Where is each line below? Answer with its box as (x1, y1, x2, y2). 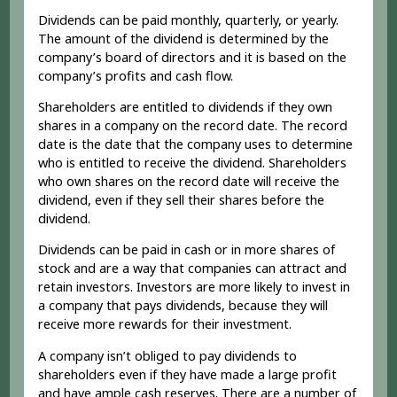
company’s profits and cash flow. (38, 66, 234, 84)
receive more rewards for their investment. (38, 315, 292, 333)
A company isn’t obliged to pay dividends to (38, 346, 298, 364)
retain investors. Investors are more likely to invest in (38, 278, 351, 296)
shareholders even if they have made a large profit (38, 365, 338, 383)
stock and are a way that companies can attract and (38, 260, 347, 277)
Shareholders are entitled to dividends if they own (38, 98, 333, 116)
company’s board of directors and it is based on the (38, 48, 347, 66)
